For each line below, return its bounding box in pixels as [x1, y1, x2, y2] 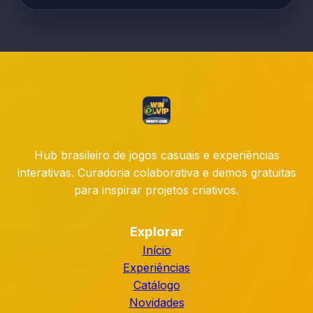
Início [142, 243, 171, 257]
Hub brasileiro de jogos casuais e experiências [34, 148, 279, 162]
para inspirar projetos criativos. [74, 183, 239, 197]
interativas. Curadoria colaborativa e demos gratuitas [17, 166, 296, 180]
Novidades [129, 296, 184, 310]
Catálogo [133, 278, 180, 292]
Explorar [129, 224, 184, 240]
